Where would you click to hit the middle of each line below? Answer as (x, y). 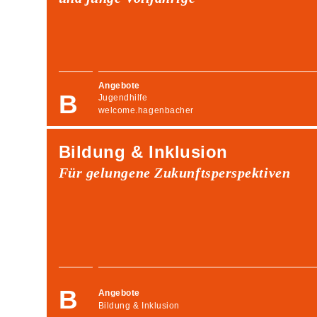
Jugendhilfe (123, 98)
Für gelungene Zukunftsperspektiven (174, 172)
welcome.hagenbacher (146, 110)
